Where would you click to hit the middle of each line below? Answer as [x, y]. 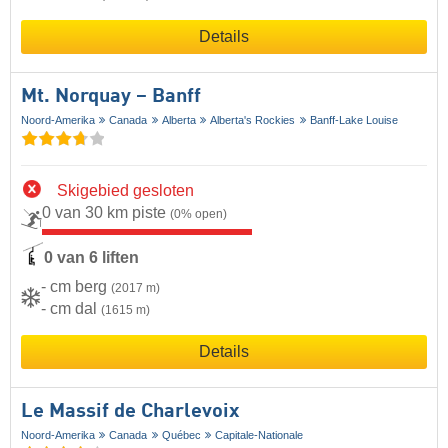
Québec [181, 435]
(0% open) [198, 214]
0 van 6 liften [91, 257]
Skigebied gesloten [125, 191]
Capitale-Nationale [259, 435]
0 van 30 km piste [106, 213]
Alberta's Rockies [253, 120]
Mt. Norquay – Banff [111, 97]
